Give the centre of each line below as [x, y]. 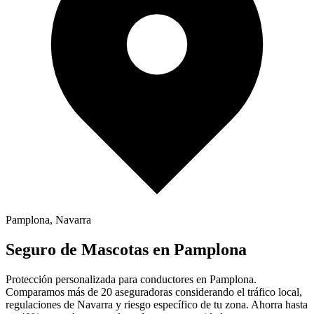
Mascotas [115, 249]
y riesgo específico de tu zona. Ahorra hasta [210, 304]
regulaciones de [41, 304]
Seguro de [43, 249]
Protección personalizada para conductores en [108, 279]
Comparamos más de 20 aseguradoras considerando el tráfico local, [154, 292]
